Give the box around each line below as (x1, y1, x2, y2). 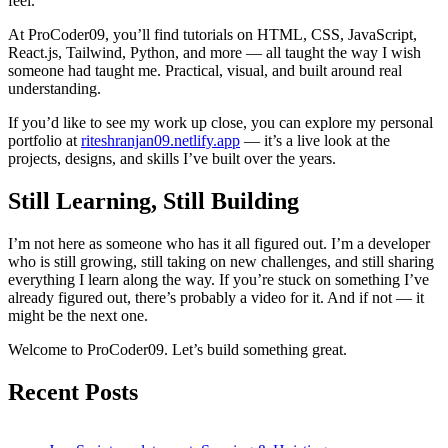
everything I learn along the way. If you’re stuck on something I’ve (8, 271, 429, 289)
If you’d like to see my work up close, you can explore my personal (8, 114, 433, 132)
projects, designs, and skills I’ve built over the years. (8, 150, 336, 168)
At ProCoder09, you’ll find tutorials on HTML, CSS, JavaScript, (8, 26, 417, 44)
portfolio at (8, 132, 81, 150)
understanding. (8, 80, 101, 98)
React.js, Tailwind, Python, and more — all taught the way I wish (8, 44, 421, 62)
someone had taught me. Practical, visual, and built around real (8, 62, 402, 80)
